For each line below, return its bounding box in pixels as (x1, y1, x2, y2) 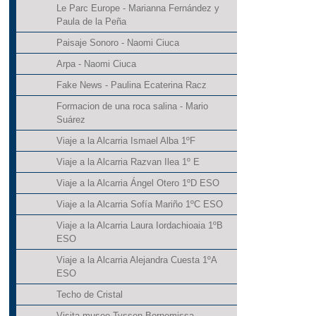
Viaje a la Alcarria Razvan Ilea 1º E (56, 157, 200, 168)
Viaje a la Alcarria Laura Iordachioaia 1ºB (56, 220, 223, 231)
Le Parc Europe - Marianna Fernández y (56, 3, 219, 14)
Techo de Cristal (56, 289, 123, 300)
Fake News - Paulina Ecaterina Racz (56, 80, 207, 91)
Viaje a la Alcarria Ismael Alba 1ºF (56, 135, 195, 147)
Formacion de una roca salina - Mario (56, 101, 208, 112)
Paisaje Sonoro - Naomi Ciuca (56, 37, 179, 49)
